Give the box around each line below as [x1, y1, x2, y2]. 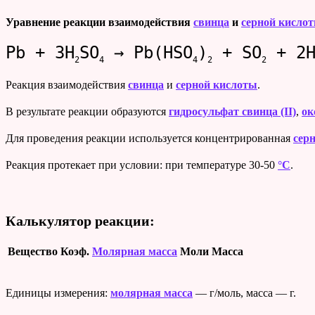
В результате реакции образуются [6, 105, 169, 117]
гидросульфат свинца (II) [169, 105, 296, 117]
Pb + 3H [6, 43, 75, 63]
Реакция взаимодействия [6, 78, 128, 91]
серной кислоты [176, 78, 257, 91]
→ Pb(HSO [104, 43, 193, 63]
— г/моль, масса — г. [193, 286, 296, 299]
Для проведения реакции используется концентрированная [6, 131, 293, 144]
